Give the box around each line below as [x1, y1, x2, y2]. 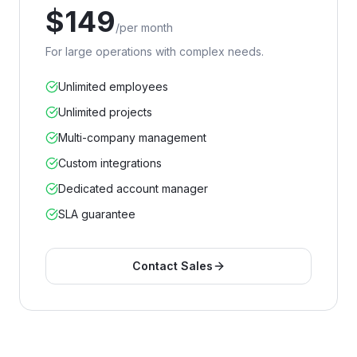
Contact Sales [131, 259, 213, 273]
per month [120, 21, 173, 34]
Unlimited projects [58, 105, 152, 119]
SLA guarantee [58, 207, 135, 221]
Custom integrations [58, 156, 162, 170]
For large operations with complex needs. [45, 45, 264, 58]
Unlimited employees [58, 80, 168, 93]
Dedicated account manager [58, 182, 208, 195]
